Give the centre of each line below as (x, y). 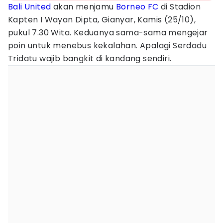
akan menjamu (84, 7)
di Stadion (180, 7)
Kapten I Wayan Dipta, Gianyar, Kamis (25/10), (102, 20)
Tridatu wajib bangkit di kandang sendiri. (90, 58)
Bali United (30, 7)
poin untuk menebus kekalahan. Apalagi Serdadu (107, 46)
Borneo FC (137, 7)
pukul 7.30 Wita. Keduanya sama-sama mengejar (108, 33)
